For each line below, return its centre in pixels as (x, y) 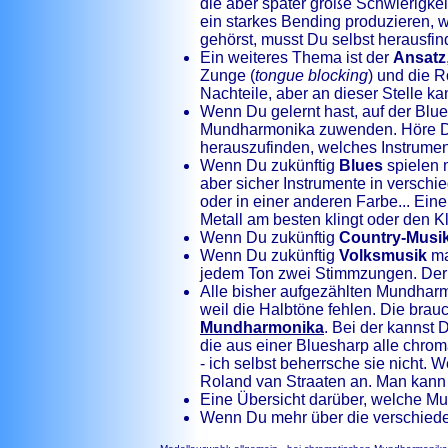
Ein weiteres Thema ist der (296, 57)
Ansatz (419, 57)
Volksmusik (383, 255)
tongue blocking (311, 75)
